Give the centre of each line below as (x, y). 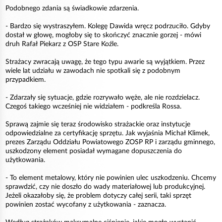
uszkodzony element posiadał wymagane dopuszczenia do (94, 151)
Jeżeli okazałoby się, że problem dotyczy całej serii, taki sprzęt (98, 196)
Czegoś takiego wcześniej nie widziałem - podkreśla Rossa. (93, 107)
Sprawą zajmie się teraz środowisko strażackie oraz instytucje (98, 124)
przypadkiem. (26, 80)
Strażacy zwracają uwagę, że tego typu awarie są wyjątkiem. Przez (105, 62)
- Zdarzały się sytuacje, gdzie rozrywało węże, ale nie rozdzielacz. (103, 98)
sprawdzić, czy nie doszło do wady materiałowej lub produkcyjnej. (105, 187)
